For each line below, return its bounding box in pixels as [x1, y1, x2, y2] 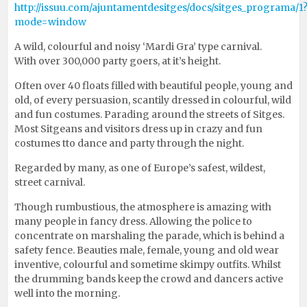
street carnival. [14, 175, 85, 188]
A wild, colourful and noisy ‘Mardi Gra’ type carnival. [14, 40, 262, 53]
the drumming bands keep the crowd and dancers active [14, 272, 283, 285]
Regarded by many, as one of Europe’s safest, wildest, [14, 161, 265, 174]
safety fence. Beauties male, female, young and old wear [14, 243, 279, 256]
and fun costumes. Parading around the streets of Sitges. [14, 108, 284, 121]
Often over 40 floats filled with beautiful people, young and [14, 79, 293, 92]
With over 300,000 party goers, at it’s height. [14, 54, 221, 67]
